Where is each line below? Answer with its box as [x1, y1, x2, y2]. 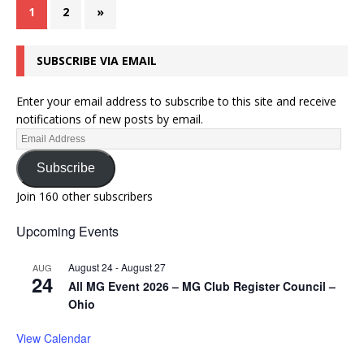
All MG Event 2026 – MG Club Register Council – [68, 277, 336, 294]
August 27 [121, 259, 166, 274]
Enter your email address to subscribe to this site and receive [16, 93, 336, 109]
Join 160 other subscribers [16, 188, 153, 204]
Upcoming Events [16, 221, 119, 240]
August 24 [68, 259, 113, 274]
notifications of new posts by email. [16, 110, 203, 127]
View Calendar [16, 329, 91, 346]
